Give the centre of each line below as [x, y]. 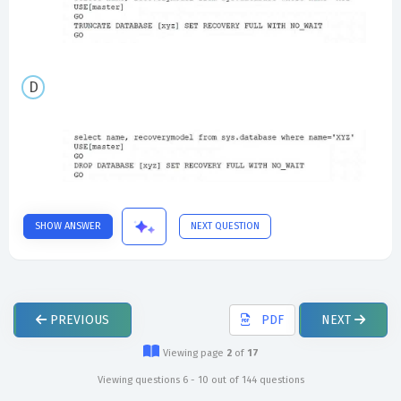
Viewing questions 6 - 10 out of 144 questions [200, 380]
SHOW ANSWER [68, 226]
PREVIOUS [78, 320]
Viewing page [194, 353]
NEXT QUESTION [225, 226]
